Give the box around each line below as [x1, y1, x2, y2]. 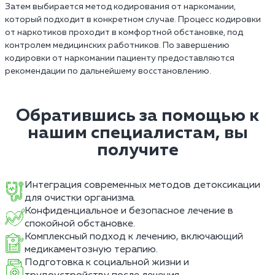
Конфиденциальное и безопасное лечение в [25, 205, 233, 216]
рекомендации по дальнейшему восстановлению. [5, 66, 211, 76]
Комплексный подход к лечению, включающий [25, 231, 243, 242]
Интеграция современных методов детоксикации [25, 179, 260, 190]
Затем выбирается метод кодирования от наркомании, [5, 2, 236, 11]
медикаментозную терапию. [25, 244, 158, 255]
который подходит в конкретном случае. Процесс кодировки [5, 15, 261, 24]
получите [96, 141, 179, 159]
